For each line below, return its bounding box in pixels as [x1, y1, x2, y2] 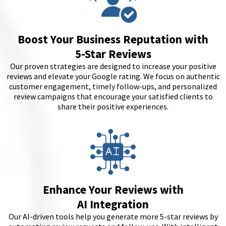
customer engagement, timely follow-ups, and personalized [9, 81, 217, 91]
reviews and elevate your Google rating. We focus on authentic [6, 71, 220, 81]
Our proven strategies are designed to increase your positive [10, 61, 216, 71]
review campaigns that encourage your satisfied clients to [13, 91, 213, 101]
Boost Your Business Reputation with [18, 32, 208, 46]
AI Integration [77, 197, 149, 211]
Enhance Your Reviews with [42, 182, 184, 197]
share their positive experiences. [58, 101, 168, 111]
